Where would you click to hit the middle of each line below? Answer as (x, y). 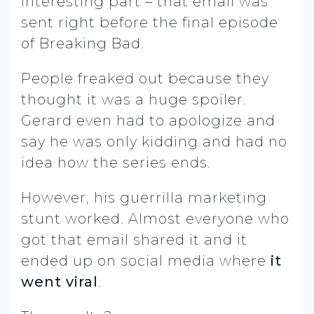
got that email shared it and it (134, 239)
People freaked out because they (145, 78)
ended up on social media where (146, 260)
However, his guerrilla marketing (144, 197)
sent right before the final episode (150, 22)
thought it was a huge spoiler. (134, 99)
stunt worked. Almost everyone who (155, 218)
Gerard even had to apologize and (148, 120)
